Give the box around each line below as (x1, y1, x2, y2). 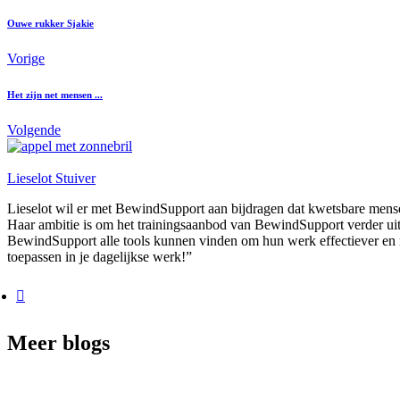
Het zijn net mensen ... (7, 88, 103, 100)
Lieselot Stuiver (7, 170, 96, 186)
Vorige (7, 50, 45, 66)
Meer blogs (7, 330, 110, 354)
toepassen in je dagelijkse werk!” (7, 248, 192, 264)
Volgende (7, 121, 61, 137)
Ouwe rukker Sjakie (7, 17, 94, 29)
